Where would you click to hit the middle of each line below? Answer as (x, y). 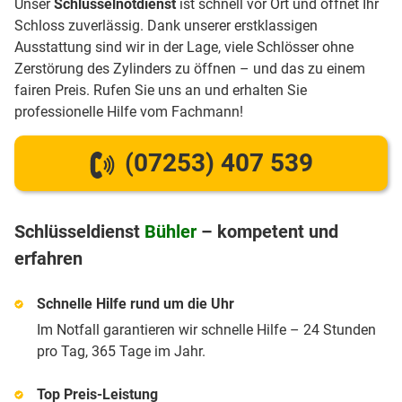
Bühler (170, 232)
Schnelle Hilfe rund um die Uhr (135, 304)
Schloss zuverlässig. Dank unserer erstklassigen (166, 26)
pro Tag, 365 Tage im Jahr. (121, 352)
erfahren (48, 259)
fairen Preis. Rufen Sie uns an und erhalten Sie (161, 90)
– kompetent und (267, 232)
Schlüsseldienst (79, 232)
